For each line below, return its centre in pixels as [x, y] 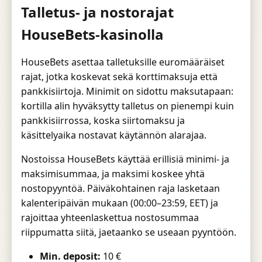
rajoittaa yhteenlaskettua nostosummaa [110, 217]
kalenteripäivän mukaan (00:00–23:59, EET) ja [120, 203]
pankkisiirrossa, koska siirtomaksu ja [103, 120]
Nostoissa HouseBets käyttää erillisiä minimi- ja [125, 159]
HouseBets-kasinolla [92, 34]
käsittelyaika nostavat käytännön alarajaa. [114, 135]
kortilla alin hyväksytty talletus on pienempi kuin [127, 106]
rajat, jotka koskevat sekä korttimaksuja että [119, 76]
